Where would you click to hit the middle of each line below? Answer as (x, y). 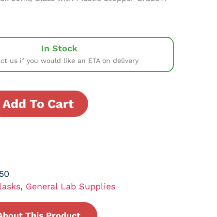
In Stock (60, 48)
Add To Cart (38, 104)
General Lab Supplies (70, 186)
